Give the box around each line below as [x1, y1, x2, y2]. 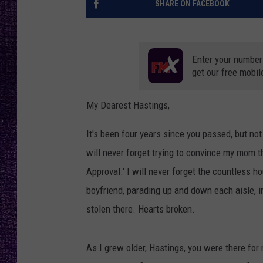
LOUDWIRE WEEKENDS [171, 48, 248, 58]
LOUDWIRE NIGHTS [171, 19, 238, 28]
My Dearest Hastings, [86, 99, 170, 112]
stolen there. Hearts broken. [86, 203, 195, 215]
